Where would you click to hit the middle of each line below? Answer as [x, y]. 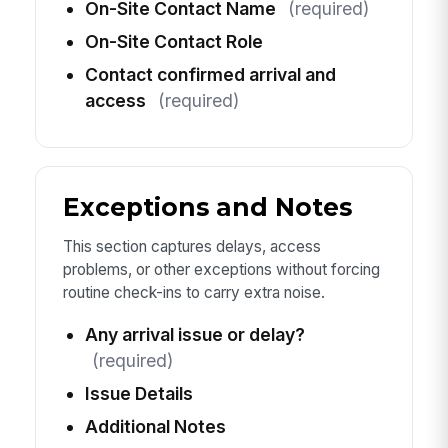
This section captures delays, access [191, 247]
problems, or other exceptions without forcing [221, 270]
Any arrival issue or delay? [194, 334]
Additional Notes [155, 426]
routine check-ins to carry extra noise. [193, 293]
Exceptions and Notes [207, 207]
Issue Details [138, 393]
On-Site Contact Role [173, 41]
